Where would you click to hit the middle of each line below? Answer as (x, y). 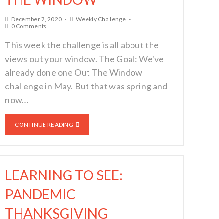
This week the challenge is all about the (82, 45)
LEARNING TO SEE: (64, 175)
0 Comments (29, 26)
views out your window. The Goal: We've (85, 59)
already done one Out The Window (74, 72)
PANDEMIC (41, 194)
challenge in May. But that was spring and (86, 86)
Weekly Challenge (101, 19)
